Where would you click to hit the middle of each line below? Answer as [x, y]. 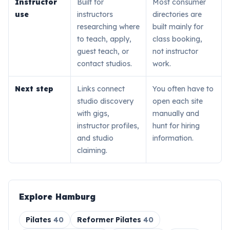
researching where [108, 27]
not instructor [175, 51]
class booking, [177, 39]
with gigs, [93, 113]
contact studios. [104, 64]
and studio [95, 138]
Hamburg [75, 197]
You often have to [183, 89]
